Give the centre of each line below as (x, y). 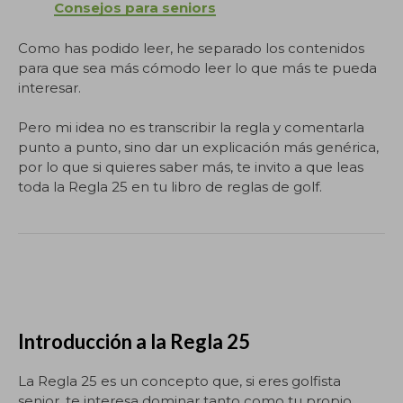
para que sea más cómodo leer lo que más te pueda (197, 67)
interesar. (49, 87)
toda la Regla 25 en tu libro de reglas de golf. (170, 187)
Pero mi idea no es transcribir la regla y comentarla (191, 127)
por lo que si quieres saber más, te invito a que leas (191, 167)
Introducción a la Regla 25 (134, 341)
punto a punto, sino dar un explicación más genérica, (198, 147)
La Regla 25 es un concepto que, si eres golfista (179, 381)
